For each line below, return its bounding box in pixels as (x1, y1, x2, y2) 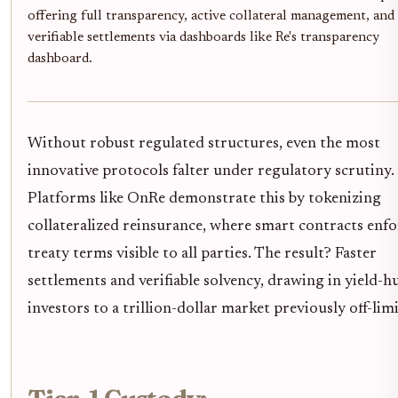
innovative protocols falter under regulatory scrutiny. (28, 163, 394, 179)
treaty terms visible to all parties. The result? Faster (28, 245, 377, 262)
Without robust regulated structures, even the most (28, 135, 380, 152)
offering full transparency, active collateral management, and (28, 10, 394, 24)
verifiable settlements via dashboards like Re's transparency (28, 31, 379, 45)
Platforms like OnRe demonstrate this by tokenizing (28, 190, 381, 207)
